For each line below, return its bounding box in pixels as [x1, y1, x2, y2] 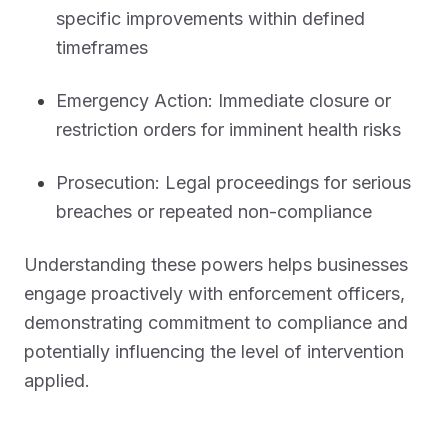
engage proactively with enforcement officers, [24, 283, 405, 304]
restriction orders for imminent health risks [56, 119, 401, 140]
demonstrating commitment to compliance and [24, 312, 408, 333]
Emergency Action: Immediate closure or [56, 90, 391, 111]
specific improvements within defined [56, 8, 365, 29]
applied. [24, 370, 90, 391]
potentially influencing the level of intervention [24, 341, 404, 362]
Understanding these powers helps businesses [24, 254, 408, 275]
